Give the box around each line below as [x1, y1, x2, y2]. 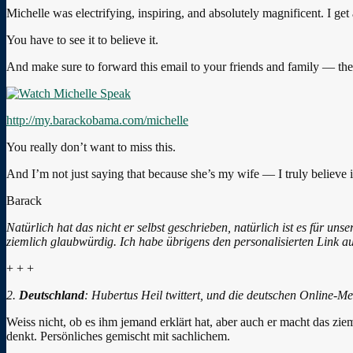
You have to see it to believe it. [6, 32, 158, 46]
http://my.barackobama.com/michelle [6, 113, 188, 127]
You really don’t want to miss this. [6, 139, 176, 154]
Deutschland [19, 288, 84, 302]
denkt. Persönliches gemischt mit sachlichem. [6, 329, 230, 343]
